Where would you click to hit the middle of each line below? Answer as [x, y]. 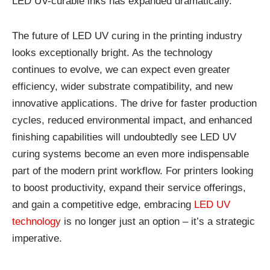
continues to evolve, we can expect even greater [121, 69]
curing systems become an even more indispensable [130, 154]
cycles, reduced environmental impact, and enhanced [132, 120]
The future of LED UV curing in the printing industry [127, 36]
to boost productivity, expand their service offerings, [129, 187]
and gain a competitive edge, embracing [103, 204]
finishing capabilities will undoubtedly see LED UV [124, 137]
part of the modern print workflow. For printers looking [133, 171]
